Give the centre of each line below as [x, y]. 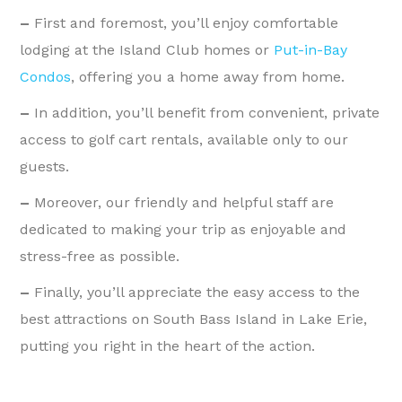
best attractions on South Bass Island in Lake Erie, [194, 319]
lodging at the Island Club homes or [147, 50]
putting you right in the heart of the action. [168, 346]
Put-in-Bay [311, 50]
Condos [46, 77]
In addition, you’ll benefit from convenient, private [207, 113]
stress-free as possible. [100, 257]
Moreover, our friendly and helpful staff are [184, 203]
